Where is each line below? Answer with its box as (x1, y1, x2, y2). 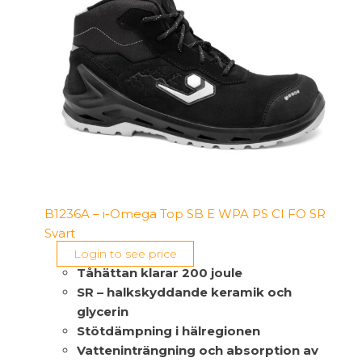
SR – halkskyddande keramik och (77, 284, 292, 300)
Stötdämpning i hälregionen (77, 322, 260, 339)
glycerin (77, 303, 128, 319)
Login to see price (74, 246, 177, 261)
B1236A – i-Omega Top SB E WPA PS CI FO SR (44, 205, 326, 221)
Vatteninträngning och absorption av (77, 342, 318, 358)
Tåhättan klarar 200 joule (77, 264, 242, 280)
